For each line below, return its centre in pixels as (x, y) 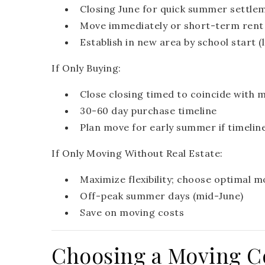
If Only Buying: (86, 68)
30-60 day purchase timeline (148, 111)
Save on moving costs (132, 213)
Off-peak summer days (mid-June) (162, 196)
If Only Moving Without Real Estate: (137, 153)
